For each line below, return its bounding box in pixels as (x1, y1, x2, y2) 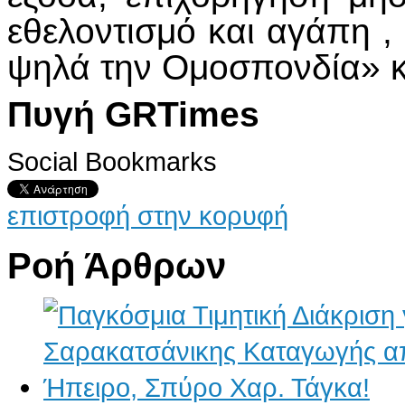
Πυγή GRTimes (7, 94, 259, 134)
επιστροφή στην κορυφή (7, 200, 288, 231)
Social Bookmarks (7, 146, 217, 176)
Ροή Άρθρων (7, 245, 226, 286)
